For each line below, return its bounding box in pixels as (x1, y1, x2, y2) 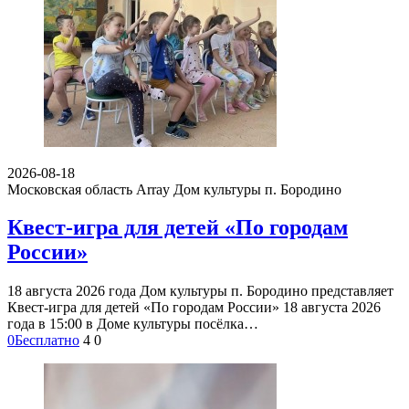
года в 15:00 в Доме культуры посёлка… (7, 316, 258, 332)
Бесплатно (15, 332, 79, 349)
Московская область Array (7, 181, 170, 197)
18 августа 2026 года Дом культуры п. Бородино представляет (7, 283, 393, 299)
